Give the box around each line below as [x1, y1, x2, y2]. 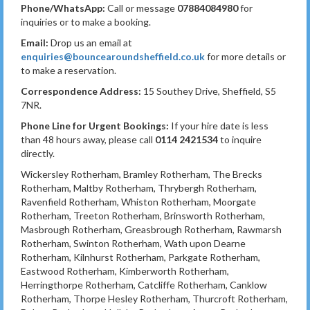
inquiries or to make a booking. [21, 15, 151, 28]
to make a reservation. [21, 64, 116, 76]
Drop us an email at [48, 36, 132, 48]
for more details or [205, 50, 286, 62]
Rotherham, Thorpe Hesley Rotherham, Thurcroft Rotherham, [21, 292, 288, 304]
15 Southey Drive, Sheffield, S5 [141, 84, 276, 97]
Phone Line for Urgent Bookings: [21, 119, 169, 131]
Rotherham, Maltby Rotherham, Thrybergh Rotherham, [21, 181, 257, 194]
